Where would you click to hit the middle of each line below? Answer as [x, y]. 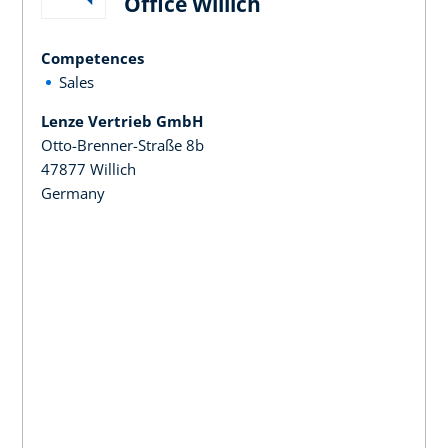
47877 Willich [88, 168]
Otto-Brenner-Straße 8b [122, 144]
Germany [73, 192]
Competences [92, 57]
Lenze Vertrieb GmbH [122, 120]
